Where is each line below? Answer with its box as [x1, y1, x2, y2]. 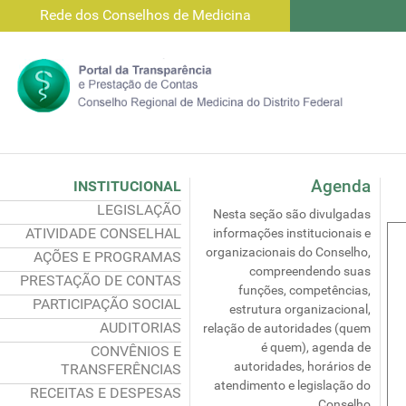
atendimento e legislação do [214, 378, 371, 393]
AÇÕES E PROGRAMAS [34, 248, 181, 266]
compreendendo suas [249, 264, 371, 279]
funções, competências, [238, 283, 371, 298]
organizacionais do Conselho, [206, 245, 371, 260]
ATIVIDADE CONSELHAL [25, 225, 181, 242]
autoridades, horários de [234, 359, 371, 374]
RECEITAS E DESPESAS [30, 384, 181, 401]
